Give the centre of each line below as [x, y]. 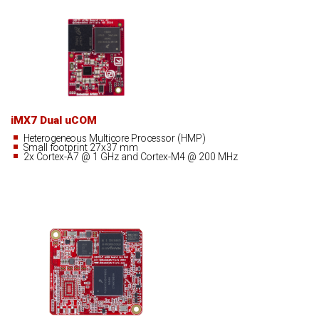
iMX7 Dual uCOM [54, 121]
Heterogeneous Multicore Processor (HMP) [115, 138]
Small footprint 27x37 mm [81, 148]
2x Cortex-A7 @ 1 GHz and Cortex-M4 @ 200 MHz [131, 157]
